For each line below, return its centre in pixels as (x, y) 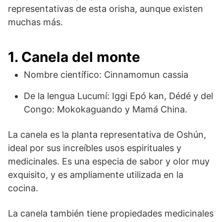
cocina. (23, 188)
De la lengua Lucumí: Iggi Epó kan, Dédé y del (118, 96)
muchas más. (35, 22)
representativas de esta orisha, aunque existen (106, 8)
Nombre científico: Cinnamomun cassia (106, 74)
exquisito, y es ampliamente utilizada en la (96, 174)
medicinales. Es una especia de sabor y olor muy (109, 161)
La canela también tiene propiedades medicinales (111, 213)
